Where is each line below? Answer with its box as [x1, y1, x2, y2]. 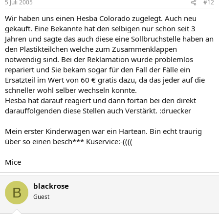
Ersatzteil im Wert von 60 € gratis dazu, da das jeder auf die [5, 75, 205, 85]
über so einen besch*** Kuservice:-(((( [5, 136, 132, 146]
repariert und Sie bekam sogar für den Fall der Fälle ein [5, 65, 190, 74]
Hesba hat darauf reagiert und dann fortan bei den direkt [5, 95, 196, 105]
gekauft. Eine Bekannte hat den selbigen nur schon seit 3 [5, 23, 196, 33]
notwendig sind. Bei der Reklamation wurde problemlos [5, 54, 193, 64]
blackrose [33, 181, 69, 191]
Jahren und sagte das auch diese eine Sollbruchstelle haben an [5, 34, 214, 44]
